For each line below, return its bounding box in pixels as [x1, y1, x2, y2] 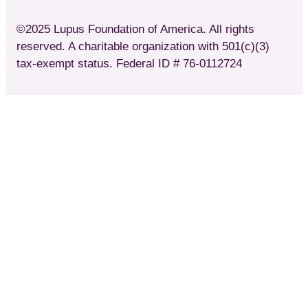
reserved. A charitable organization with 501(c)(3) [16, 40, 269, 54]
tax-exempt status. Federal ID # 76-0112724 [16, 57, 242, 71]
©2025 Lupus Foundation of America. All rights [16, 23, 254, 36]
